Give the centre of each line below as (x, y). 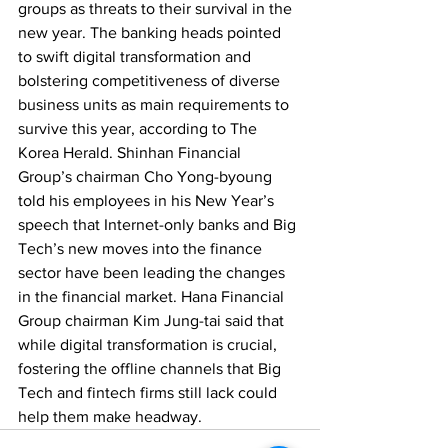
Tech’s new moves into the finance (142, 248)
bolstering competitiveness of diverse (151, 80)
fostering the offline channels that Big (151, 368)
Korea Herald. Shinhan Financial (131, 152)
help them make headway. (110, 416)
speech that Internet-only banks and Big (159, 224)
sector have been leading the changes (153, 272)
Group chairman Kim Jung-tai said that (153, 320)
